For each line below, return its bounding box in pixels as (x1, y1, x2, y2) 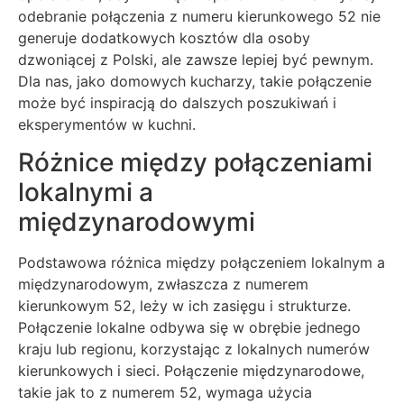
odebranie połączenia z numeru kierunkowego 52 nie (18, 6, 381, 25)
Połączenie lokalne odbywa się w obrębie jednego (18, 318, 361, 337)
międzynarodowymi (18, 207, 255, 238)
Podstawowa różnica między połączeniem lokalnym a (18, 253, 385, 272)
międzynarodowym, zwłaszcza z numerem (18, 275, 308, 294)
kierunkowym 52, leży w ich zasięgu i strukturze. (18, 297, 351, 316)
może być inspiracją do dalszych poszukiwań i (18, 93, 336, 112)
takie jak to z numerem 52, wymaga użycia (18, 383, 312, 402)
